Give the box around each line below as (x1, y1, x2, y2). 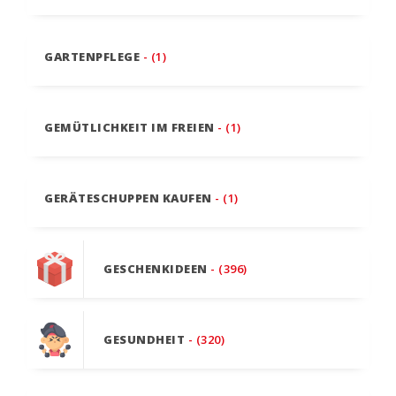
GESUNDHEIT (103, 331, 185, 347)
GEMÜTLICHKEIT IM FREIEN (44, 118, 215, 135)
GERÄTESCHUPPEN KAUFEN (44, 189, 212, 206)
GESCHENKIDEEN (103, 260, 208, 277)
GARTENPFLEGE (44, 48, 140, 65)
